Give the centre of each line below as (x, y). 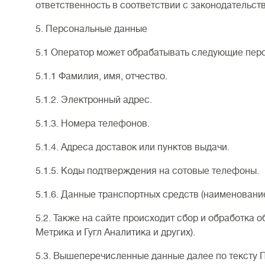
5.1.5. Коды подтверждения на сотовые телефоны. (147, 171)
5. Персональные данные (91, 29)
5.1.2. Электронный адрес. (94, 100)
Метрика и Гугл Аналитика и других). (115, 232)
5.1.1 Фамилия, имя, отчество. (101, 76)
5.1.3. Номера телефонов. (93, 124)
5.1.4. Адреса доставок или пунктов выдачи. (132, 147)
